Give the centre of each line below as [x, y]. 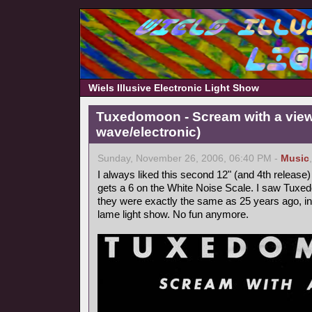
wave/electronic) [148, 132]
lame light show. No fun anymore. [173, 214]
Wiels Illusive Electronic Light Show [174, 88]
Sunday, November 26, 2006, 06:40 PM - [189, 158]
